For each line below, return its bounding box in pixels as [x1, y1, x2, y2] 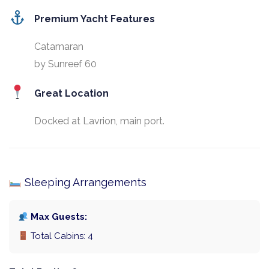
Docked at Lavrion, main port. [34, 115, 165, 127]
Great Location [34, 88, 109, 100]
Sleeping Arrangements [21, 176, 147, 189]
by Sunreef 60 [34, 58, 97, 70]
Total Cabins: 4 [28, 231, 94, 242]
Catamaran [34, 41, 84, 53]
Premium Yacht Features [34, 13, 156, 25]
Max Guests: [28, 211, 88, 223]
